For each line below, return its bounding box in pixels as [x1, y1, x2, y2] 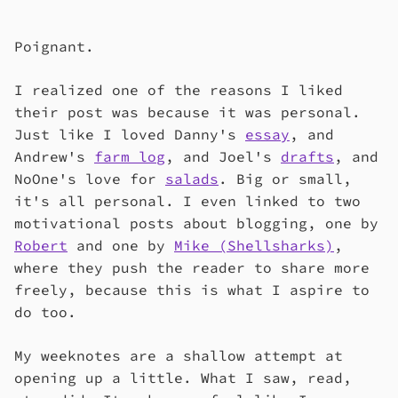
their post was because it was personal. [14, 103, 361, 121]
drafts [281, 147, 334, 165]
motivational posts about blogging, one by [14, 214, 378, 232]
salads [165, 170, 219, 187]
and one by [68, 236, 174, 254]
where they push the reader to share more [14, 259, 370, 276]
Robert [14, 236, 68, 254]
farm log [94, 147, 165, 165]
